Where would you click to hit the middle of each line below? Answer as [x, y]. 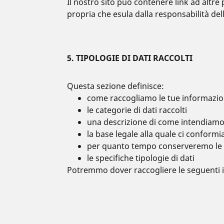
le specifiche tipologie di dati [141, 158]
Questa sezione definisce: [116, 86]
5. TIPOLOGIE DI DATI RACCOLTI [130, 58]
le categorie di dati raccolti [138, 110]
